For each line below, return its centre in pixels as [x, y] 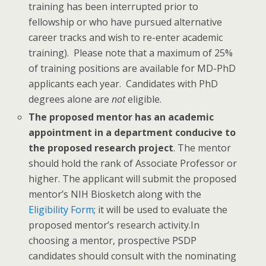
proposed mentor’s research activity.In [114, 225]
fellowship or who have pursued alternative [126, 22]
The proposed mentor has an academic [121, 117]
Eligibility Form [61, 210]
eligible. [144, 99]
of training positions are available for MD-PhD [132, 69]
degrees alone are [70, 99]
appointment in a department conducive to [132, 133]
